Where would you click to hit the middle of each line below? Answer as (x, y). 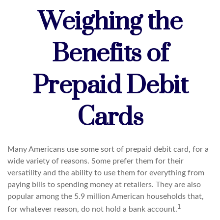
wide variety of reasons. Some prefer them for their (96, 161)
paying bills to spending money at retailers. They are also (104, 185)
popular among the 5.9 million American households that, (106, 196)
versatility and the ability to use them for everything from (106, 173)
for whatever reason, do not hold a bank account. (92, 209)
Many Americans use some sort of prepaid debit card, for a (108, 149)
